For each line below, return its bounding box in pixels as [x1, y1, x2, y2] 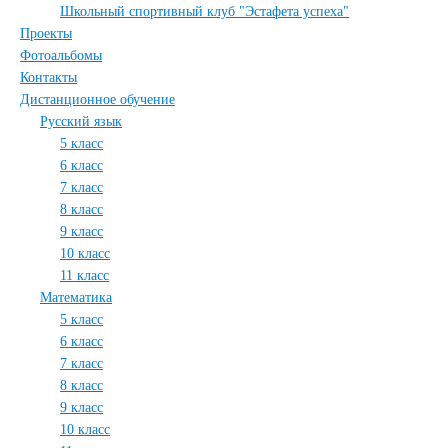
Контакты [20, 70, 77, 85]
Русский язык [40, 114, 122, 129]
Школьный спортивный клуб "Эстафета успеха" [60, 4, 349, 19]
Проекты [20, 26, 72, 41]
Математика [40, 290, 112, 305]
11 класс [60, 268, 109, 283]
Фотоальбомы [20, 48, 102, 63]
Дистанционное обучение [20, 92, 175, 107]
